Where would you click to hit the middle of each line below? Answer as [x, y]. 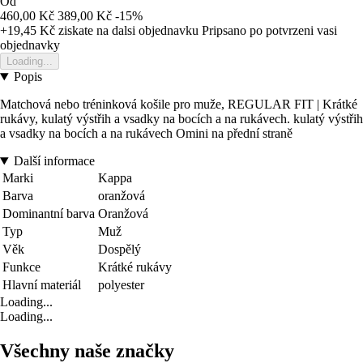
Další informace [54, 161]
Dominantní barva [49, 214]
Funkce [21, 267]
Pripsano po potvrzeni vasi [269, 31]
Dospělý [120, 250]
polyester [121, 285]
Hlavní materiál [42, 285]
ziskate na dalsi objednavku [127, 31]
